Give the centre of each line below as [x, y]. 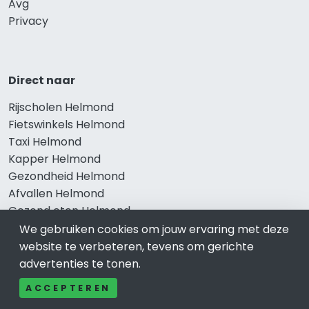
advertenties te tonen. [80, 264]
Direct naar [42, 80]
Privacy [28, 21]
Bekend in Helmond [65, 270]
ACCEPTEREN [69, 288]
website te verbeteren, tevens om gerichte [137, 247]
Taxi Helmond [45, 141]
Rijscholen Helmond [61, 107]
